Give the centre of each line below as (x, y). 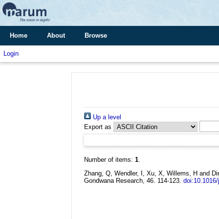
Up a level (106, 117)
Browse (96, 35)
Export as (98, 127)
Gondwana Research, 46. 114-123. (133, 180)
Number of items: (109, 160)
